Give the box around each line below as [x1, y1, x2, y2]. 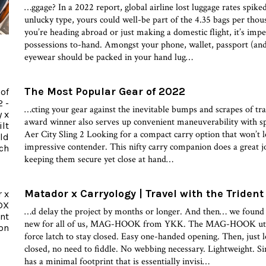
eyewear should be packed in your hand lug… [24, 50, 194, 64]
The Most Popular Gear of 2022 [24, 84, 186, 98]
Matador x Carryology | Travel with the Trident [24, 186, 264, 200]
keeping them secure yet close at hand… [24, 153, 174, 166]
